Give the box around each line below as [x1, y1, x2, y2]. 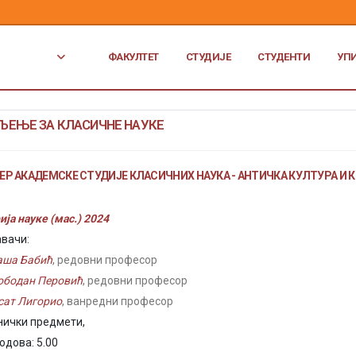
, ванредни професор [62, 295, 173, 308]
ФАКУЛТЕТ [107, 51, 159, 63]
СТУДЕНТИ [257, 51, 311, 63]
